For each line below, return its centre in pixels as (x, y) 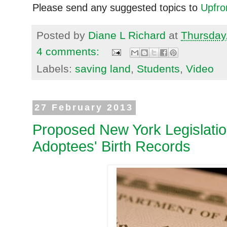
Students (158, 68)
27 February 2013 (84, 108)
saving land (103, 68)
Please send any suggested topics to (117, 7)
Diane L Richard (127, 35)
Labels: (56, 68)
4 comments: (69, 51)
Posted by (62, 35)
